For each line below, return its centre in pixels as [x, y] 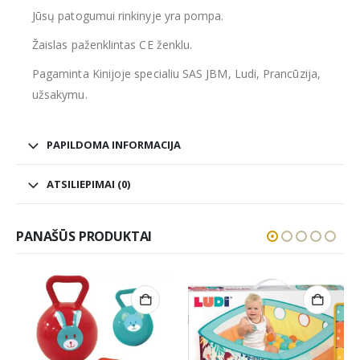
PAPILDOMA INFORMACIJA [114, 144]
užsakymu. [60, 94]
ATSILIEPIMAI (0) [88, 184]
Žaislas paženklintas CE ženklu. [112, 44]
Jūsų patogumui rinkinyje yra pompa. [128, 15]
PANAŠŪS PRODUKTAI [84, 237]
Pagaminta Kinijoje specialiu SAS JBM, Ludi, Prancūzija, [176, 73]
